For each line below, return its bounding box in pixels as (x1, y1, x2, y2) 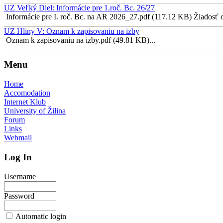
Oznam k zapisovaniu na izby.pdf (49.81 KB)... (4, 35, 155, 44)
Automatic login (15, 212, 66, 221)
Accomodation (4, 89, 50, 98)
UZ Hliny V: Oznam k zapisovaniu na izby (4, 26, 139, 35)
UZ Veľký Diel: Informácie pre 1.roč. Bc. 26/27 (4, 3, 155, 12)
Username (4, 172, 36, 181)
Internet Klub (4, 98, 46, 107)
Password (4, 191, 34, 200)
